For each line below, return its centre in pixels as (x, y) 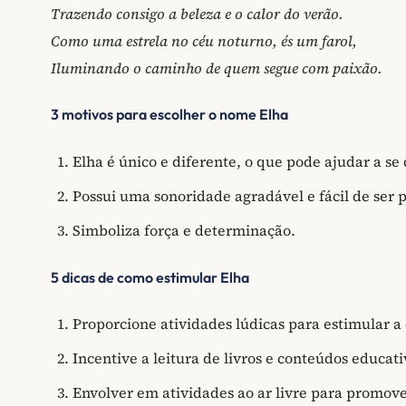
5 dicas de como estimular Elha (150, 277)
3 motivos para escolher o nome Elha (169, 115)
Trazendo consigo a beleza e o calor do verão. (197, 13)
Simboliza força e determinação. (184, 230)
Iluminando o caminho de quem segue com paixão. (217, 68)
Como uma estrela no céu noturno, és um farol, (204, 40)
